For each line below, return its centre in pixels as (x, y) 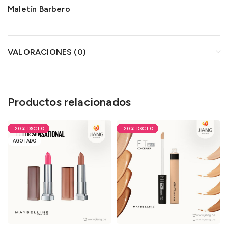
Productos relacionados (69, 102)
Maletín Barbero (39, 9)
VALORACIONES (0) (47, 52)
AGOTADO (25, 141)
